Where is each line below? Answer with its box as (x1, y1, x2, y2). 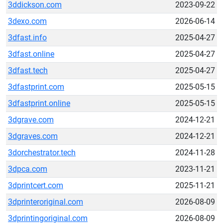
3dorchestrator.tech (8, 148, 76, 157)
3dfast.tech (8, 66, 48, 75)
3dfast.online (8, 49, 54, 59)
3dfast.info (8, 33, 47, 42)
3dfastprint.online (8, 99, 70, 108)
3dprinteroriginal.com (8, 197, 83, 207)
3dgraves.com (8, 131, 58, 141)
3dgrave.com (8, 115, 54, 124)
